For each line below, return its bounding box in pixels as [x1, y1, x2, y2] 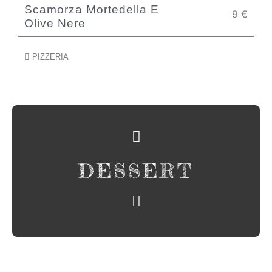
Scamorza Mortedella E [24, 3, 159, 16]
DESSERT [78, 159, 194, 183]
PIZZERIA [32, 52, 69, 61]
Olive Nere [24, 17, 86, 30]
